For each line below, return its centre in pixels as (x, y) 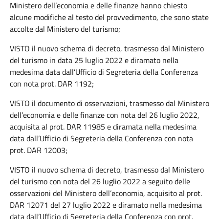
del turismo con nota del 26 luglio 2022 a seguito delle (100, 181)
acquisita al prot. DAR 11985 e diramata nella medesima (103, 127)
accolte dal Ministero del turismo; (65, 29)
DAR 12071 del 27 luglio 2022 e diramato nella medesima (106, 205)
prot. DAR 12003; (39, 150)
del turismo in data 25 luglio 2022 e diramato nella (94, 60)
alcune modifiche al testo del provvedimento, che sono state (109, 17)
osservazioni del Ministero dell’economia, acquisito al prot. (106, 193)
